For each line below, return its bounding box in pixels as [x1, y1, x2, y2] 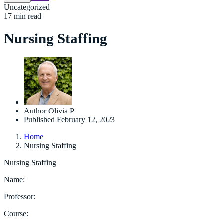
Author [24, 106, 46, 115]
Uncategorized [4, 3, 50, 11]
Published [24, 115, 55, 124]
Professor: [4, 192, 35, 201]
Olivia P [48, 106, 74, 115]
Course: [4, 209, 28, 218]
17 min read [4, 12, 41, 20]
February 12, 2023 [57, 115, 115, 124]
